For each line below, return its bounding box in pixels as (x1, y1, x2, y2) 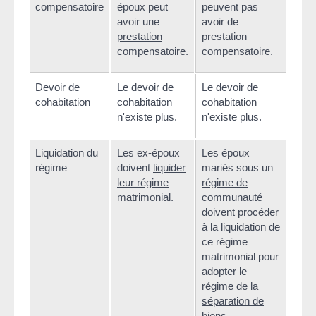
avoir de (202, 15, 238, 28)
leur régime (117, 176, 169, 188)
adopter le (202, 265, 247, 277)
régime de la (202, 279, 258, 292)
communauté (202, 190, 262, 203)
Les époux (202, 146, 250, 159)
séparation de (202, 294, 264, 307)
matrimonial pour (202, 250, 279, 262)
